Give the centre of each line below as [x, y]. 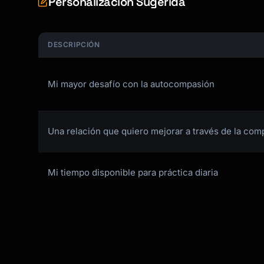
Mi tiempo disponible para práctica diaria [133, 172]
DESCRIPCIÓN [74, 44]
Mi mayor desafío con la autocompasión [131, 84]
